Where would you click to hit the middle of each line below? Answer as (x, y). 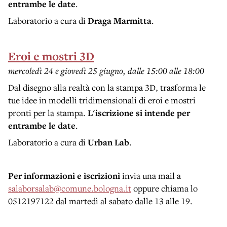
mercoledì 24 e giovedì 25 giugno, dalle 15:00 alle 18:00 (106, 70)
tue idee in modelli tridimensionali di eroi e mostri (102, 100)
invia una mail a (150, 175)
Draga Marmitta (120, 20)
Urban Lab (108, 142)
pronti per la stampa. (48, 112)
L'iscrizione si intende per (139, 112)
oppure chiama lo (164, 188)
